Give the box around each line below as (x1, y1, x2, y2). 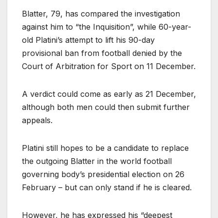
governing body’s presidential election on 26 (22, 169, 184, 180)
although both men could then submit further (22, 102, 190, 112)
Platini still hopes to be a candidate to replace (22, 143, 189, 153)
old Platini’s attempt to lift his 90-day (22, 35, 155, 45)
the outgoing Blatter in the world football (22, 156, 172, 166)
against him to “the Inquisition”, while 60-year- (22, 22, 191, 32)
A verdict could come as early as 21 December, (22, 89, 196, 99)
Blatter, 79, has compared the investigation (22, 9, 180, 19)
